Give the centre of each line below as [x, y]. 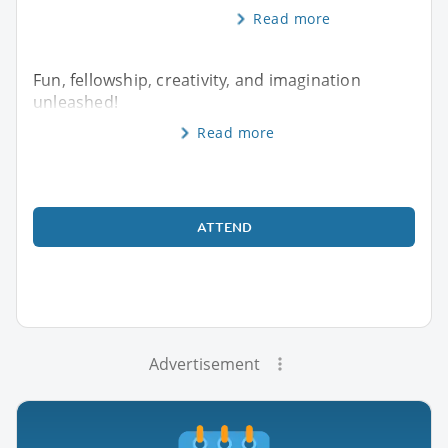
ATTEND [224, 226]
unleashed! [75, 101]
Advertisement [204, 363]
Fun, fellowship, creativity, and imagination [197, 79]
